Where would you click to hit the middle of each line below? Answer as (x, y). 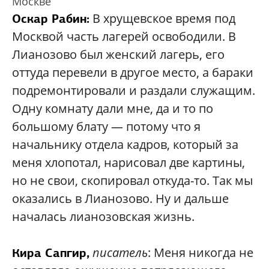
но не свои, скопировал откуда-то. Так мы (132, 181)
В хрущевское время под (162, 19)
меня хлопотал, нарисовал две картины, (128, 163)
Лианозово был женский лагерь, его (118, 55)
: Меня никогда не (201, 253)
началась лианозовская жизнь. (103, 217)
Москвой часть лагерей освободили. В (124, 37)
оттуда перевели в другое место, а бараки (133, 73)
